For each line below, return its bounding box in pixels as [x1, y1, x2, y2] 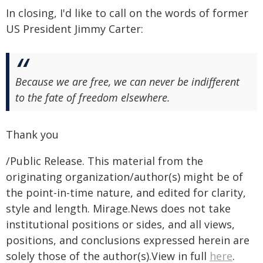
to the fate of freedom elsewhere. [15, 90, 170, 104]
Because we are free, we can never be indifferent [15, 75, 240, 89]
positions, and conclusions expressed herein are [6, 233, 249, 247]
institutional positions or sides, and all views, [6, 217, 235, 231]
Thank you [6, 127, 59, 141]
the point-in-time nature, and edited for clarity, [6, 186, 246, 200]
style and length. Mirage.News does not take [6, 201, 231, 215]
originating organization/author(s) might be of [6, 170, 243, 184]
